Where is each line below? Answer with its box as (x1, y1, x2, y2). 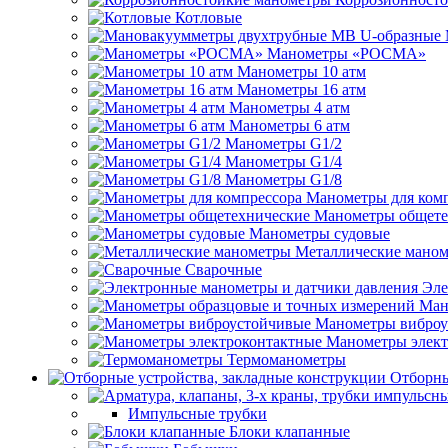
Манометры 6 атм (229, 117, 350, 134)
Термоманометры (227, 351, 346, 368)
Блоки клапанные (229, 423, 350, 440)
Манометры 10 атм (237, 63, 366, 80)
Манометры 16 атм (237, 81, 366, 98)
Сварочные (185, 261, 262, 278)
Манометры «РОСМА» (267, 45, 426, 62)
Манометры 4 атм (229, 99, 350, 116)
